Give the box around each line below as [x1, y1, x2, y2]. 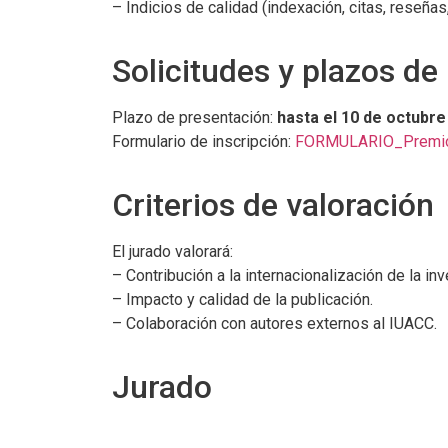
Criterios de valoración [112, 186, 434, 224]
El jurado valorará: [112, 242, 233, 261]
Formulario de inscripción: [112, 132, 295, 151]
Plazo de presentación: [112, 108, 277, 127]
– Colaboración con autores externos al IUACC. [112, 314, 437, 333]
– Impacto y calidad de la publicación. [112, 290, 373, 309]
